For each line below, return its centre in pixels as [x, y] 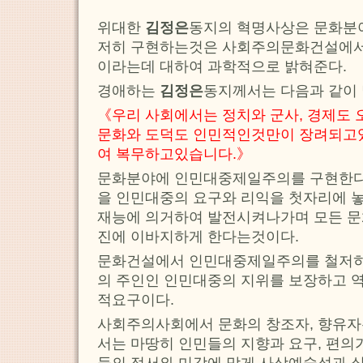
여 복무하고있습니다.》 [174, 154]
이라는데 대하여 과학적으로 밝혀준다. [222, 67]
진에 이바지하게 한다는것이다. [198, 237]
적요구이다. [136, 300]
